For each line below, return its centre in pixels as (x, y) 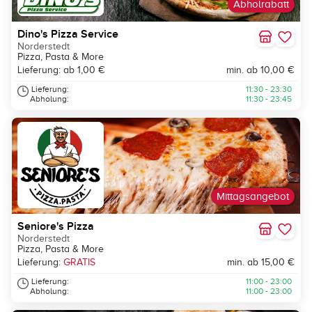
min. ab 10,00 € (260, 70)
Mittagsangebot (253, 197)
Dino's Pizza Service (68, 34)
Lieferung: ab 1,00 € (61, 70)
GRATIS (79, 263)
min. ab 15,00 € (261, 263)
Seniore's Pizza (56, 227)
